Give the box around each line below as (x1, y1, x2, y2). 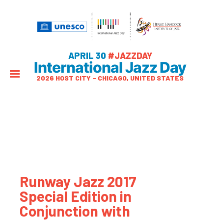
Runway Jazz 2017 (20, 172, 137, 190)
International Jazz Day (34, 58, 186, 76)
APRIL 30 (68, 50, 108, 61)
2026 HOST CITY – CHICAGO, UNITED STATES (36, 74, 184, 82)
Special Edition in (20, 187, 132, 205)
